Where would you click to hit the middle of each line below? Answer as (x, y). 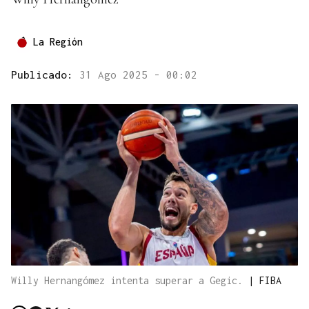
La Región (58, 42)
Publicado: (45, 75)
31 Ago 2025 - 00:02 (138, 75)
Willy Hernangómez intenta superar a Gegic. (130, 281)
